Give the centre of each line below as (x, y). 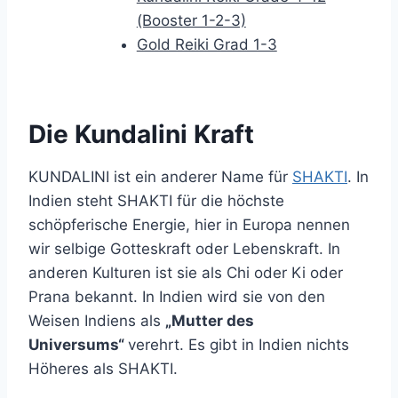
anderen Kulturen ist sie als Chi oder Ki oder (186, 273)
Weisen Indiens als (97, 321)
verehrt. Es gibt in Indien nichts (239, 345)
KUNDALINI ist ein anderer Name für (160, 177)
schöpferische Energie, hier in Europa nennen (189, 225)
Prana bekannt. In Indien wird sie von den (177, 297)
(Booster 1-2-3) (191, 21)
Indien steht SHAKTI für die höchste (156, 201)
